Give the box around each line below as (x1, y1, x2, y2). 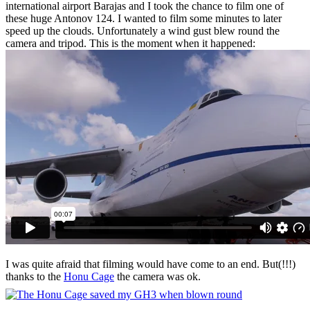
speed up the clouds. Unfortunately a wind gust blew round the (6, 24, 280, 37)
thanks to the (6, 270, 64, 282)
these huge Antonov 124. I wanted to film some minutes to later (6, 12, 282, 24)
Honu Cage (64, 270, 114, 282)
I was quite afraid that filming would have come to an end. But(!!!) (6, 257, 295, 270)
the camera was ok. (114, 270, 201, 282)
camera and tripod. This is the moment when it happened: (6, 37, 255, 49)
